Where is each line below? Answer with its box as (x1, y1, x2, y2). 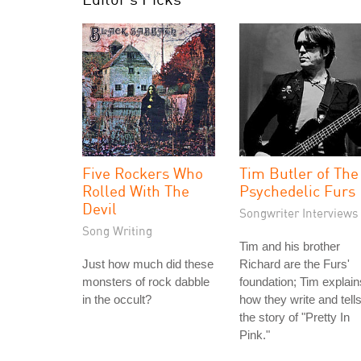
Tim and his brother (239, 239, 340, 253)
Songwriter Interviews (239, 205, 359, 220)
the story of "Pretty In (239, 310, 350, 324)
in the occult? (82, 293, 151, 306)
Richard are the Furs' (239, 257, 350, 271)
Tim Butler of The (239, 164, 359, 182)
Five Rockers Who (82, 164, 203, 182)
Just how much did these (82, 257, 214, 271)
